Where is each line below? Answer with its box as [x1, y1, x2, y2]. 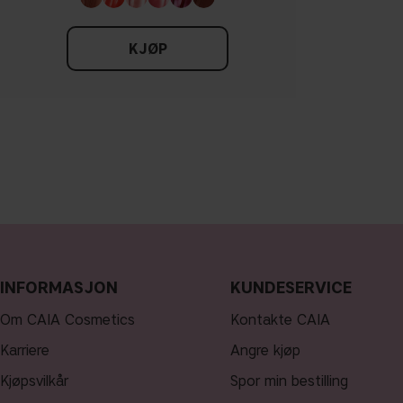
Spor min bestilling [229, 372, 348, 390]
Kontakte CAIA [229, 311, 330, 329]
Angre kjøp [229, 342, 300, 360]
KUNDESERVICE [229, 278, 352, 299]
